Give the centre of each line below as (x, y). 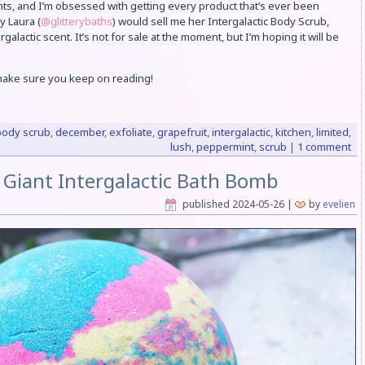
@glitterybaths (76, 22)
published (206, 204)
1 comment (324, 147)
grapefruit (182, 132)
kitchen (293, 132)
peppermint (225, 147)
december (79, 132)
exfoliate (130, 132)
